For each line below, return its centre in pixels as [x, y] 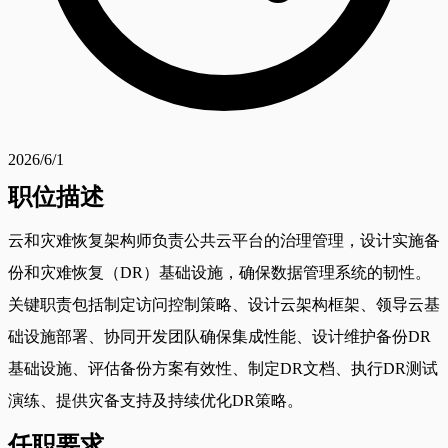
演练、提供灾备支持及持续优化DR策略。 [155, 400]
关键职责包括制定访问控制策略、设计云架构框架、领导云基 [224, 304]
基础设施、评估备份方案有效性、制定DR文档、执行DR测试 [223, 368]
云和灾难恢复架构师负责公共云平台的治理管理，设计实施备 [224, 240]
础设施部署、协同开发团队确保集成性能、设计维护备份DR [219, 336]
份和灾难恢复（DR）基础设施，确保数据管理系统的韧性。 [219, 272]
